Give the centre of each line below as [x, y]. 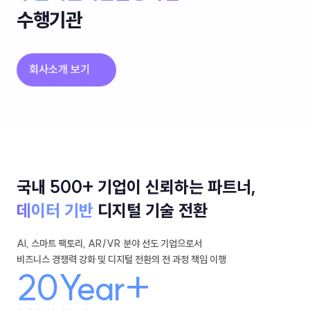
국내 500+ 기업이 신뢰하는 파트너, [136, 187]
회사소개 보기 [60, 69]
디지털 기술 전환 [151, 210]
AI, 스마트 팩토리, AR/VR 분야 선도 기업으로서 [109, 244]
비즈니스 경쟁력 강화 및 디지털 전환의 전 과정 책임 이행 [121, 259]
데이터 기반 [55, 210]
